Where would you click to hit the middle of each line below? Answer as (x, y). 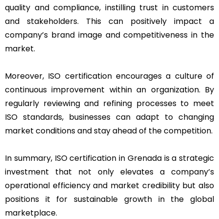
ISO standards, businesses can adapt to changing (109, 117)
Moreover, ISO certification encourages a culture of (109, 76)
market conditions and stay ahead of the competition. (109, 131)
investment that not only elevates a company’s (109, 172)
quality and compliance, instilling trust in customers (109, 7)
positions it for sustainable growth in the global (109, 199)
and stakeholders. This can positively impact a (109, 21)
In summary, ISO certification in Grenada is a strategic (109, 158)
